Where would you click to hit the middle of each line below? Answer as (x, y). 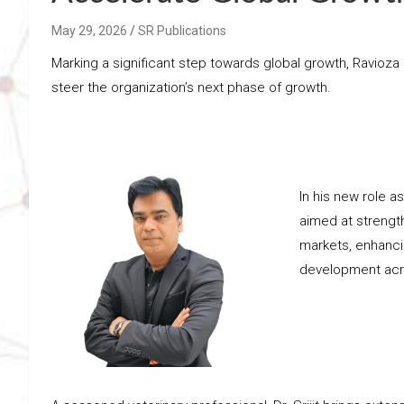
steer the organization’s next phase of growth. (191, 87)
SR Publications (182, 30)
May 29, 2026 (89, 30)
